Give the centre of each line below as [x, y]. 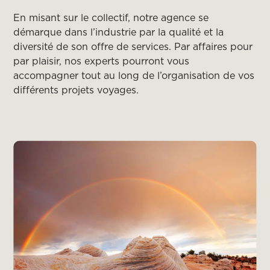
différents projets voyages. [76, 90]
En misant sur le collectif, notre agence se [111, 18]
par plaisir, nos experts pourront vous [102, 61]
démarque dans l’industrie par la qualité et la [119, 32]
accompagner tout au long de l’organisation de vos [134, 76]
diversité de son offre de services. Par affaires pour [133, 47]
